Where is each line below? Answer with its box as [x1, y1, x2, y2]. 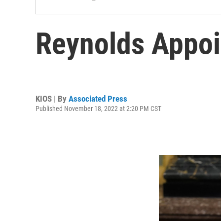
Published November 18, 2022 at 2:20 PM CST [36, 104, 161, 112]
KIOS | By [36, 93, 69, 104]
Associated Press [69, 93, 127, 104]
